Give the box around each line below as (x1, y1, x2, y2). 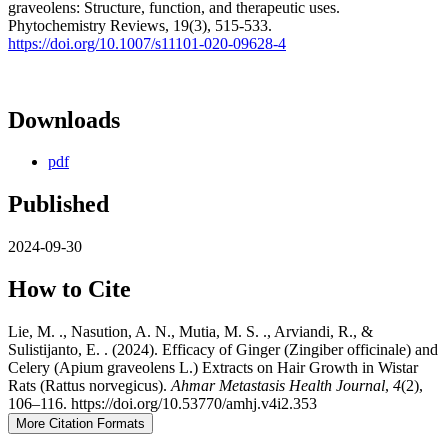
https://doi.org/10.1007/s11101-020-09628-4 (8, 34, 286, 52)
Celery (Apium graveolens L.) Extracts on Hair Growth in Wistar (8, 359, 418, 377)
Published (8, 191, 109, 218)
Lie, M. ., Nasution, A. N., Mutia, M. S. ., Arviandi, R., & (8, 323, 373, 341)
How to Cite (8, 276, 131, 303)
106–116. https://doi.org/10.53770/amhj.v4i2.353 (8, 395, 317, 413)
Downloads (8, 106, 120, 133)
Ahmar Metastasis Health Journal (171, 377, 385, 395)
